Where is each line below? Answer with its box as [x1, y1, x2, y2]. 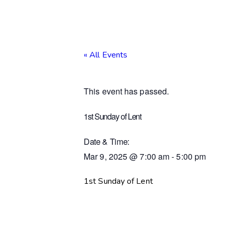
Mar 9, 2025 [84, 150, 128, 162]
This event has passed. [84, 85, 169, 97]
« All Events [84, 49, 128, 61]
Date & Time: [84, 135, 129, 147]
